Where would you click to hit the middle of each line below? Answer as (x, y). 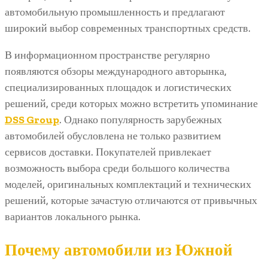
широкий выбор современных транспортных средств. (128, 28)
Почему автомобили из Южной (119, 250)
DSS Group (32, 120)
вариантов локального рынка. (73, 217)
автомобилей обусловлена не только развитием (113, 136)
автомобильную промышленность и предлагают (115, 12)
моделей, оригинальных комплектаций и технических (128, 185)
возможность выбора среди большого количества (117, 168)
